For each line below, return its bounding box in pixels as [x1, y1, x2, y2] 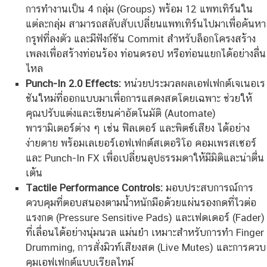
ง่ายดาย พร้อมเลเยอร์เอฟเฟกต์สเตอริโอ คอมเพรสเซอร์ [25, 137, 256, 150]
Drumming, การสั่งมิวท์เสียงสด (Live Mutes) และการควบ [25, 241, 266, 254]
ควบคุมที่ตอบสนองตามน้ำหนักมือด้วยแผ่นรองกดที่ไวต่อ [25, 197, 256, 209]
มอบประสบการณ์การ [162, 182, 253, 194]
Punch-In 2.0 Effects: [25, 77, 121, 90]
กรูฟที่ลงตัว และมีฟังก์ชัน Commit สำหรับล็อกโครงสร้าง [25, 33, 256, 45]
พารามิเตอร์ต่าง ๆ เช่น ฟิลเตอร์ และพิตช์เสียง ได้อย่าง [25, 122, 250, 135]
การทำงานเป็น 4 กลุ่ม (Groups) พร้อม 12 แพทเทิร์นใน [25, 3, 253, 15]
